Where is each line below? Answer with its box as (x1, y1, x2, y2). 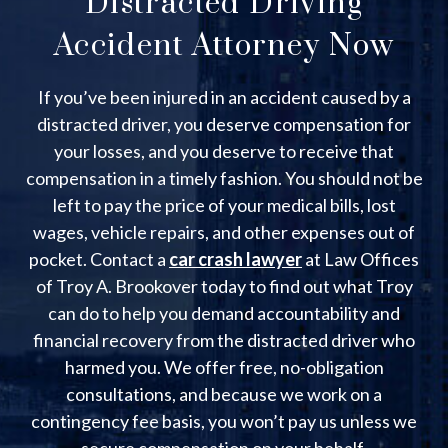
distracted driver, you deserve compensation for (37, 113, 411, 136)
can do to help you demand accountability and (48, 302, 400, 325)
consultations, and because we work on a (66, 383, 382, 406)
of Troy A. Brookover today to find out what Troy (35, 275, 413, 298)
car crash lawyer (169, 248, 302, 271)
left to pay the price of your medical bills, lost (52, 194, 396, 217)
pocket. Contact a (29, 248, 169, 271)
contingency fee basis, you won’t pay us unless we (31, 410, 417, 433)
